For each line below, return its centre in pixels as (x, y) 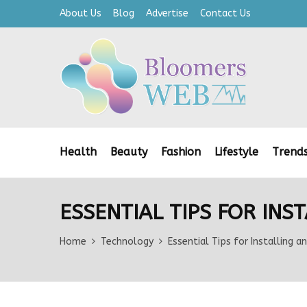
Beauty (129, 152)
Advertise (167, 13)
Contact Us (225, 13)
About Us (81, 13)
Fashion (181, 152)
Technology (127, 242)
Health (78, 152)
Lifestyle (236, 152)
